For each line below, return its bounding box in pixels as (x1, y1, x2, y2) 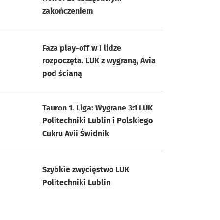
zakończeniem (42, 6, 93, 16)
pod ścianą (42, 68, 82, 78)
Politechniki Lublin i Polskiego (42, 115, 153, 125)
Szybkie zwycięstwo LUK (42, 165, 129, 175)
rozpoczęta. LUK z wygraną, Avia (42, 55, 156, 65)
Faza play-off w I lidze (42, 43, 121, 53)
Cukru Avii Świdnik (42, 128, 109, 138)
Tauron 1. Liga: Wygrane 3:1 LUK (42, 103, 153, 112)
